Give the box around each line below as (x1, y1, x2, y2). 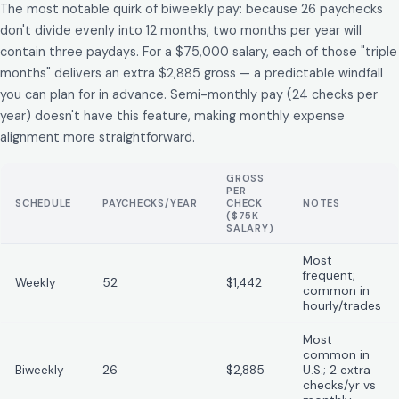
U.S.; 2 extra (303, 362, 370, 379)
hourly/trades (303, 298, 381, 314)
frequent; (303, 268, 355, 284)
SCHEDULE (15, 197, 72, 210)
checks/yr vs (303, 378, 376, 394)
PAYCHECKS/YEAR (102, 197, 198, 210)
